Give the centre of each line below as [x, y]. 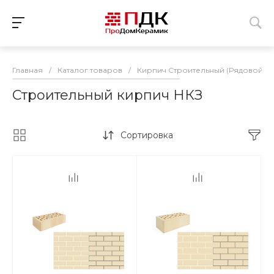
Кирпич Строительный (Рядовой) [201, 70]
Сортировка [146, 135]
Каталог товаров [90, 70]
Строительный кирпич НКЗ [107, 95]
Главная [28, 70]
